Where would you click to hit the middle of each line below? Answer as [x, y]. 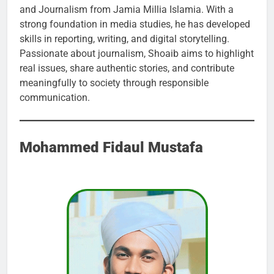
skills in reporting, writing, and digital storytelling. [124, 39]
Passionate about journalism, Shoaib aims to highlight [137, 54]
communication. [55, 98]
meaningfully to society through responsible [114, 83]
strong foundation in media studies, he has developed [135, 24]
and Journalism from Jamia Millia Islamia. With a [127, 10]
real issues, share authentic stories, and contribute [127, 68]
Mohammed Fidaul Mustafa [111, 148]
